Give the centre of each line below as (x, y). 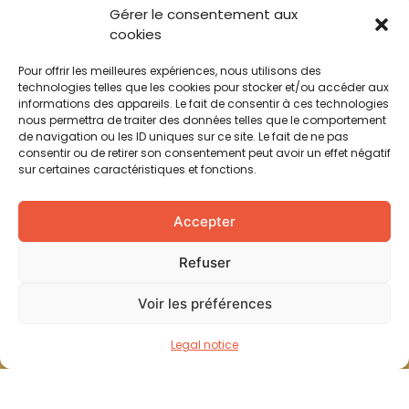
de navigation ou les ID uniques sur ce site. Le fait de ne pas (184, 136)
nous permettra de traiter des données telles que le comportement (202, 120)
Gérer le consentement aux (204, 14)
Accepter (204, 221)
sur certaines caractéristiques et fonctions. (137, 169)
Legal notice (204, 345)
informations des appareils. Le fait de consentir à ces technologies (204, 104)
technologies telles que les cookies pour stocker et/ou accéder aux (204, 87)
